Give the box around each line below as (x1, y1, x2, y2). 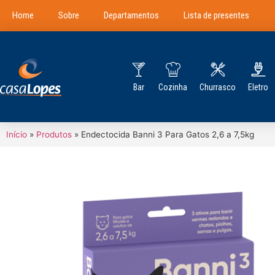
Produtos (36, 130, 72, 139)
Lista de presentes (184, 10, 249, 21)
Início (6, 130, 27, 139)
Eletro (248, 82, 269, 92)
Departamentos (104, 10, 159, 21)
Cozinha (158, 82, 188, 92)
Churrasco (199, 82, 236, 92)
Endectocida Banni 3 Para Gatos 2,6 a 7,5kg (81, 130, 254, 139)
